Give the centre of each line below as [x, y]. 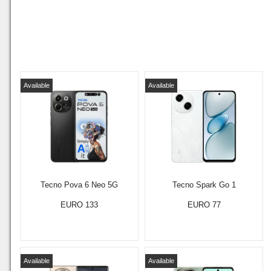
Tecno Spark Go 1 [204, 185]
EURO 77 [204, 205]
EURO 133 [79, 205]
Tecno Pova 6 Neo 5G [79, 185]
